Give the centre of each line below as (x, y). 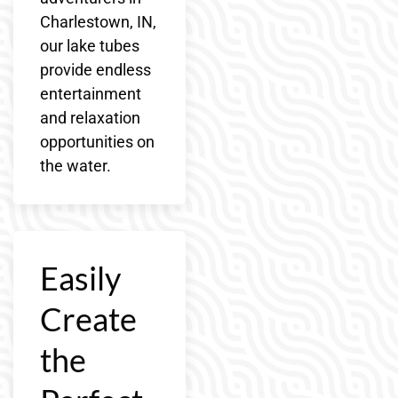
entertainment (91, 94)
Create (88, 319)
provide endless (96, 70)
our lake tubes (90, 46)
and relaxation (90, 118)
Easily (80, 279)
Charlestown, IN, (98, 22)
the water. (76, 166)
